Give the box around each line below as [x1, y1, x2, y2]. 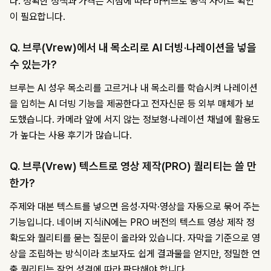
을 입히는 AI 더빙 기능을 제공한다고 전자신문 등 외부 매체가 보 [10, 98, 254, 110]
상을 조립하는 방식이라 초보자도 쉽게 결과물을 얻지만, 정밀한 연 [10, 248, 260, 260]
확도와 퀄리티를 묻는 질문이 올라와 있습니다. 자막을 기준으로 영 [10, 232, 260, 244]
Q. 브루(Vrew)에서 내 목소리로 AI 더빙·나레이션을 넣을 [10, 41, 256, 54]
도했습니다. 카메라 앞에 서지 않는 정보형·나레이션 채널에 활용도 [10, 114, 260, 126]
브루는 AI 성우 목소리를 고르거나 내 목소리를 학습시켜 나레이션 [10, 82, 258, 94]
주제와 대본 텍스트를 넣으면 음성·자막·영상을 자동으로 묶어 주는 [10, 201, 260, 213]
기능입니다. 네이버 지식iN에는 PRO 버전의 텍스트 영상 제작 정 [10, 217, 255, 229]
